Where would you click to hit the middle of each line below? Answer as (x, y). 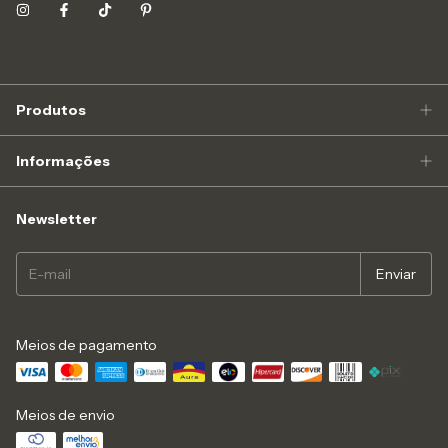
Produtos (51, 109)
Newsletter (56, 218)
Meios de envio (65, 414)
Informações (63, 160)
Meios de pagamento (86, 344)
